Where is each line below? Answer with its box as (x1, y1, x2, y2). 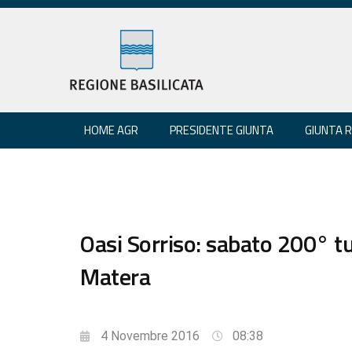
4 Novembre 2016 (101, 328, 200, 343)
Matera (80, 258, 150, 295)
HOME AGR (84, 120, 138, 139)
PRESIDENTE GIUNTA (170, 120, 273, 139)
